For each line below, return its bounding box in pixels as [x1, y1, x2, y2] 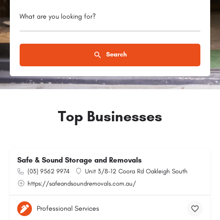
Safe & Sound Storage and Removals [17, 156, 142, 165]
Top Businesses [58, 107, 162, 125]
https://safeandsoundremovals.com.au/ [27, 180, 136, 187]
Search [105, 50, 127, 58]
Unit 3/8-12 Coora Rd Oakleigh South [85, 167, 188, 175]
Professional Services [37, 204, 99, 213]
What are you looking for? [20, 12, 96, 21]
